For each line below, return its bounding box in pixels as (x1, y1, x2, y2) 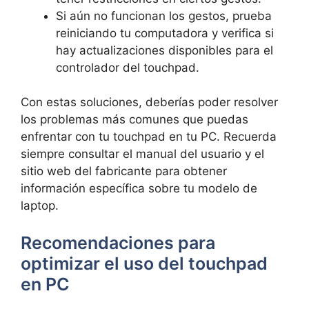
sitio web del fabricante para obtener (21, 164, 227, 178)
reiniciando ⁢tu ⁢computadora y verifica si (56, 26, 274, 40)
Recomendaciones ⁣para (21, 232, 215, 253)
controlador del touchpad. (56, 60, 199, 74)
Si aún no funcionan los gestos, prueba (56, 8, 272, 23)
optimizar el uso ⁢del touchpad (21, 252, 268, 274)
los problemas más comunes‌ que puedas (21, 112, 248, 126)
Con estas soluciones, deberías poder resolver (21, 95, 278, 109)
